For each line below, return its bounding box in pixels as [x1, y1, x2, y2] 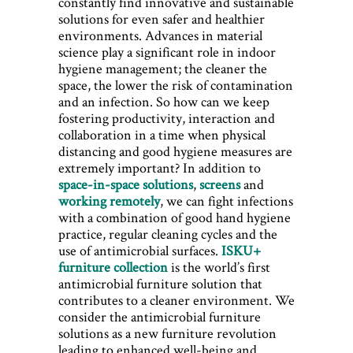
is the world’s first [168, 258, 270, 277]
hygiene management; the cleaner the [58, 59, 267, 78]
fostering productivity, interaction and [58, 109, 275, 128]
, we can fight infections [160, 191, 293, 210]
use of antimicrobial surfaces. [58, 241, 221, 260]
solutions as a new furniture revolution [58, 324, 277, 343]
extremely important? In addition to [58, 158, 261, 177]
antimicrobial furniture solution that [58, 274, 262, 293]
